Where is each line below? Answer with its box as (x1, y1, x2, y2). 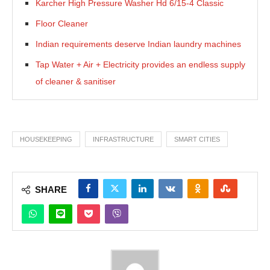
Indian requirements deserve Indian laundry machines (36, 39, 241, 49)
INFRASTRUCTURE (93, 136, 154, 143)
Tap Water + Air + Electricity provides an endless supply (36, 60, 245, 69)
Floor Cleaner (36, 19, 88, 28)
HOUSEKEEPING (20, 136, 72, 143)
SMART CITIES (174, 136, 220, 143)
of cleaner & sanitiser (36, 77, 116, 86)
